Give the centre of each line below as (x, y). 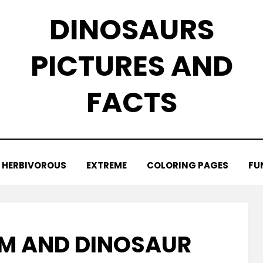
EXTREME (107, 165)
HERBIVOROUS (34, 165)
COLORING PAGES (188, 165)
